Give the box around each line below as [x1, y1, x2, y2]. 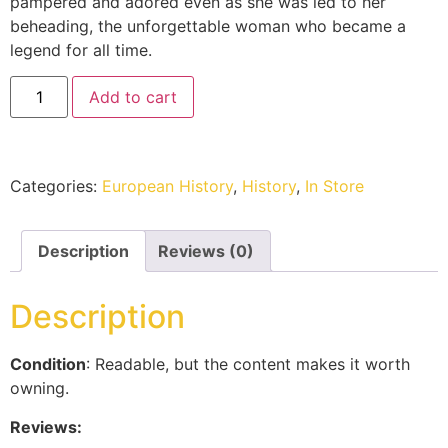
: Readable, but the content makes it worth [86, 354, 410, 375]
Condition [10, 354, 86, 375]
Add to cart [89, 87, 178, 108]
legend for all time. [10, 40, 152, 61]
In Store [305, 176, 364, 197]
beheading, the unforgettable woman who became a [10, 16, 406, 37]
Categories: [10, 176, 102, 197]
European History [102, 176, 233, 197]
